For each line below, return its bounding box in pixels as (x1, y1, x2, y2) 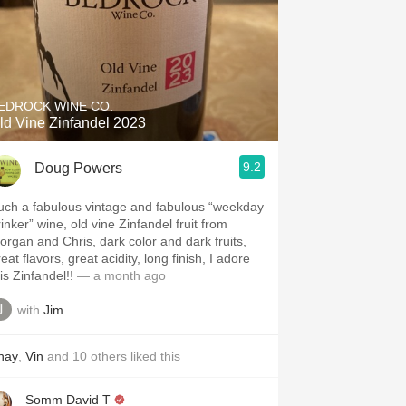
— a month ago (73, 268, 166, 283)
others (91, 349, 127, 363)
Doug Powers (34, 159, 122, 176)
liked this (127, 349, 180, 363)
